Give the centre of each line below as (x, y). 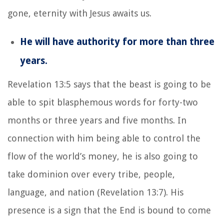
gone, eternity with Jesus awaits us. (79, 13)
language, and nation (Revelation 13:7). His (95, 192)
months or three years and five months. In (97, 120)
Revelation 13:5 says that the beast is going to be (109, 84)
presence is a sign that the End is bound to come (109, 210)
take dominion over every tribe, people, (91, 174)
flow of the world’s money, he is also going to (103, 156)
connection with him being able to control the (104, 138)
